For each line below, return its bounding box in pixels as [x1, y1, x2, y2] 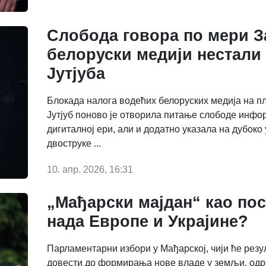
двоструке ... [47, 138, 101, 148]
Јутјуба [47, 64, 105, 83]
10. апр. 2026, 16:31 [47, 164, 133, 175]
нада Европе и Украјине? [47, 212, 248, 230]
